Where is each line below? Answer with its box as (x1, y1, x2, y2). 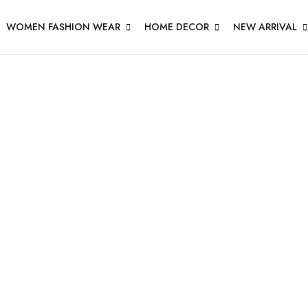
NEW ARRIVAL (232, 20, 297, 34)
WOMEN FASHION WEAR (5, 20, 120, 34)
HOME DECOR (144, 20, 209, 34)
